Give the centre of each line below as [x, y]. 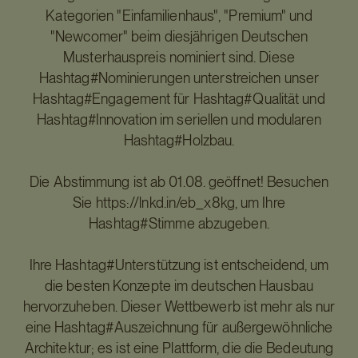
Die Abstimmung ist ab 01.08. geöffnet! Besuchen [179, 182]
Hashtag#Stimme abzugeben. [179, 223]
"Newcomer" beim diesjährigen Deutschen [179, 36]
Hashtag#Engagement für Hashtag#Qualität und [179, 99]
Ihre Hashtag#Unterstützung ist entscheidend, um [179, 265]
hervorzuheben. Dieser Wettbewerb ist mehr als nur [179, 306]
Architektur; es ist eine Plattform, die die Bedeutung [179, 348]
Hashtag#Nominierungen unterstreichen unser [179, 78]
